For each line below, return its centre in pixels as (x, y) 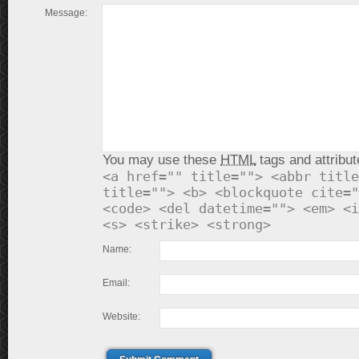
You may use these (161, 160)
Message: (66, 13)
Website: (121, 317)
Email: (116, 283)
